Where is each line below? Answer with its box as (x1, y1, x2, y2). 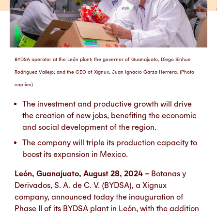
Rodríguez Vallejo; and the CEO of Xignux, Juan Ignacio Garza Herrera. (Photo (15, 69, 194, 75)
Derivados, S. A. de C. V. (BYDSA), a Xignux (15, 181, 167, 190)
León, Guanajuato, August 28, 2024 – (15, 169, 151, 178)
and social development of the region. (22, 123, 156, 132)
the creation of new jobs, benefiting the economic (22, 111, 197, 120)
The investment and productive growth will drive (22, 99, 192, 108)
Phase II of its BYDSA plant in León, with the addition (15, 204, 199, 213)
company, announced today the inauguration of (15, 192, 184, 201)
